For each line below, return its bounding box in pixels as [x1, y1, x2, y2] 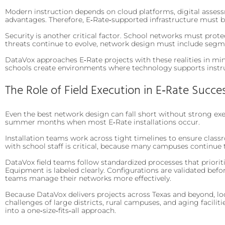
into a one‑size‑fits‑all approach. [5, 205, 116, 215]
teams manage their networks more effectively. [5, 173, 171, 183]
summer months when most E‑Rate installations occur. [5, 117, 200, 127]
